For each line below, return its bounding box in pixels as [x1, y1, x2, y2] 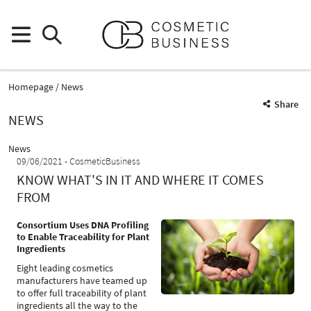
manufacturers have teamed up [17, 274, 147, 287]
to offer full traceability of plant [17, 287, 146, 299]
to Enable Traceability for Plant [17, 230, 149, 243]
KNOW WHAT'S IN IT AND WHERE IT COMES [17, 171, 264, 188]
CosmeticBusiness [69, 155, 140, 167]
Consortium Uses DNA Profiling [17, 219, 149, 231]
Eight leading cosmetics [17, 262, 113, 274]
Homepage [8, 80, 53, 93]
